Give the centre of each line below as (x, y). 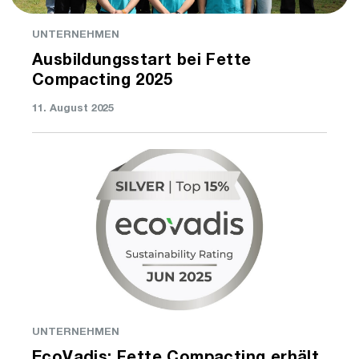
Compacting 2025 (102, 81)
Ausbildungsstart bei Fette (142, 61)
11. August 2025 (73, 109)
